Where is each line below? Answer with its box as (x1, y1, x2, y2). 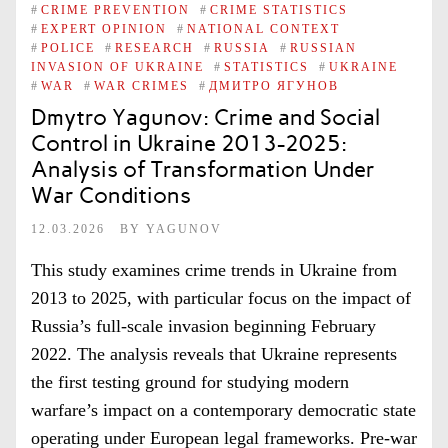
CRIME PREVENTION (41, 2, 190, 17)
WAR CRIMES (94, 78, 189, 93)
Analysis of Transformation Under (31, 156, 375, 183)
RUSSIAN (290, 40, 357, 55)
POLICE (41, 40, 95, 55)
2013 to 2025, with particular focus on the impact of (31, 288, 411, 308)
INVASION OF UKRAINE (31, 59, 204, 74)
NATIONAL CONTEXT (187, 21, 340, 36)
